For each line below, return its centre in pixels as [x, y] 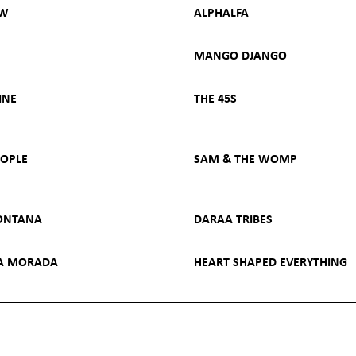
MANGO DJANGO [240, 55]
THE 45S [215, 98]
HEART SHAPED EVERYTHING [271, 261]
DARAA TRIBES [233, 219]
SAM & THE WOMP [246, 158]
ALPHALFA [221, 12]
